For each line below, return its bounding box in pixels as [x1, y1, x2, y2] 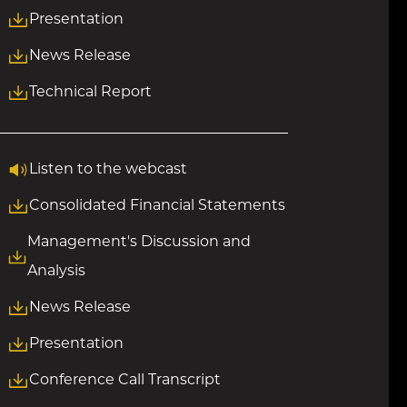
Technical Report [28, 85, 152, 100]
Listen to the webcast [28, 163, 187, 177]
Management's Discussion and [26, 235, 251, 250]
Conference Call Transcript [28, 373, 221, 388]
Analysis [26, 264, 85, 279]
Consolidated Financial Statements [28, 199, 285, 213]
